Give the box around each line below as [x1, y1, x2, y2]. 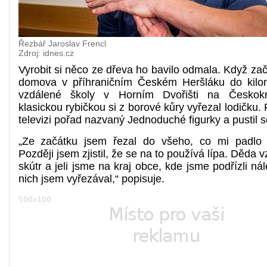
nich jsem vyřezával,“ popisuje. [18, 172, 164, 185]
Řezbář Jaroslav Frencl [18, 39, 106, 49]
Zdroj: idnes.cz [18, 48, 74, 58]
